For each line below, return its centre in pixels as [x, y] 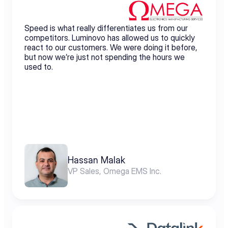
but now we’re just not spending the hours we [105, 57]
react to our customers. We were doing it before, [111, 47]
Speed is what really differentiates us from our [106, 28]
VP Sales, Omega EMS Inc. [115, 171]
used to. [39, 67]
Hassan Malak [96, 160]
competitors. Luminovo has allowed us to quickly [110, 38]
